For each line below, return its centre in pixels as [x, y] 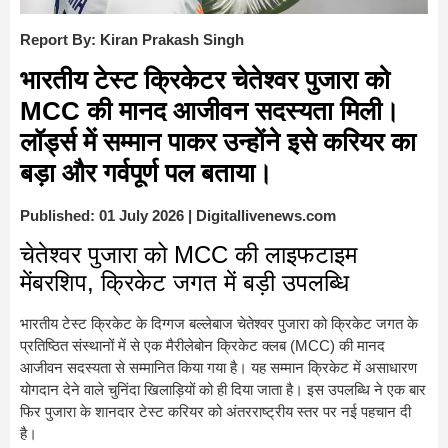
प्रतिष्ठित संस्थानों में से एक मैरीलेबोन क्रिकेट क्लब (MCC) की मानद [202, 346]
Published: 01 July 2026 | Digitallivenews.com [178, 216]
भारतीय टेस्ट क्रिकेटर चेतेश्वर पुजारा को [205, 80]
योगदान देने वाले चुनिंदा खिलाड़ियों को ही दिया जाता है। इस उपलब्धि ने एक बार [223, 390]
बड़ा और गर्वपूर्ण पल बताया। [146, 173]
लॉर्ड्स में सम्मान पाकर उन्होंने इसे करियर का [218, 142]
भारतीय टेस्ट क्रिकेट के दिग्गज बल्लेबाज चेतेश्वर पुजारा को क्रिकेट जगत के [219, 324]
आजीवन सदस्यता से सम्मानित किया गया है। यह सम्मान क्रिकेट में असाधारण [218, 368]
